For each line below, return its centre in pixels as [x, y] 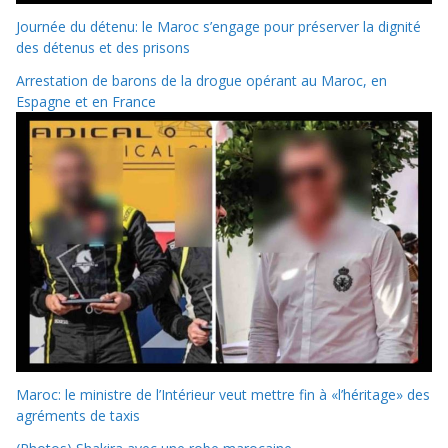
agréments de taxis [78, 416]
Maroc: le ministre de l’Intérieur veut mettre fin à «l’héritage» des [223, 395]
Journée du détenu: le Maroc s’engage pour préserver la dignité [218, 27]
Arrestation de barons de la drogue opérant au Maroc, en [201, 81]
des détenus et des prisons [103, 48]
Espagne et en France [86, 102]
